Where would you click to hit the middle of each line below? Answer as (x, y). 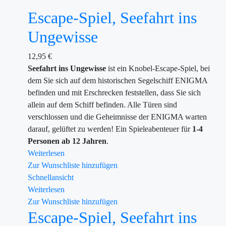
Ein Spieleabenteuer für (152, 129)
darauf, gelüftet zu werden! (71, 129)
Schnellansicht (51, 177)
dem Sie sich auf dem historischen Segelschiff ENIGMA (118, 80)
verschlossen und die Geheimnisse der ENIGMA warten (117, 117)
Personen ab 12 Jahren (67, 141)
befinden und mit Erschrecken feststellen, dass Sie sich (114, 93)
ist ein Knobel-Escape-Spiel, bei (158, 68)
